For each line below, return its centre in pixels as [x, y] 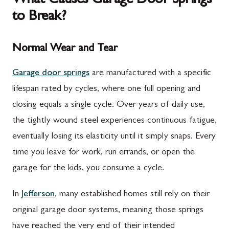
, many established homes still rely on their [132, 194]
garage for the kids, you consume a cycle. [88, 168]
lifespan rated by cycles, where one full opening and [106, 89]
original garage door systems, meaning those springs [108, 210]
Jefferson [38, 194]
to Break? [39, 17]
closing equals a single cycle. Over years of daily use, [109, 105]
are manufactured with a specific [150, 73]
